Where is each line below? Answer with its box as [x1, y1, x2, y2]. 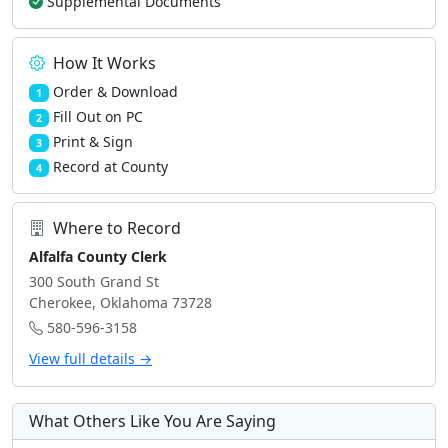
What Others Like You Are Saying [29, 410, 276, 432]
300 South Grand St [29, 272, 159, 291]
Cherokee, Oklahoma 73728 [29, 293, 212, 312]
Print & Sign [52, 132, 133, 151]
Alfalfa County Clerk [29, 247, 167, 266]
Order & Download [52, 82, 178, 101]
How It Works [53, 52, 156, 74]
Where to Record [53, 217, 181, 239]
